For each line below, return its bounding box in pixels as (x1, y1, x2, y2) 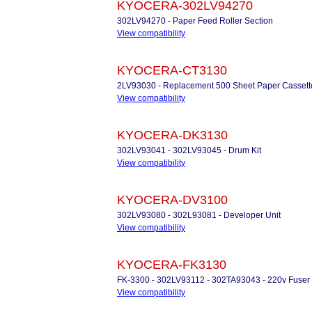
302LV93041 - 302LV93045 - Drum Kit (117, 146, 261, 155)
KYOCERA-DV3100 (117, 193, 228, 207)
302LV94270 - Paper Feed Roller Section (117, 16, 273, 26)
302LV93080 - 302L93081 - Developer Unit (117, 210, 281, 220)
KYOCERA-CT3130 (117, 63, 227, 77)
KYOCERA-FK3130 (117, 258, 226, 272)
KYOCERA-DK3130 (117, 128, 228, 142)
